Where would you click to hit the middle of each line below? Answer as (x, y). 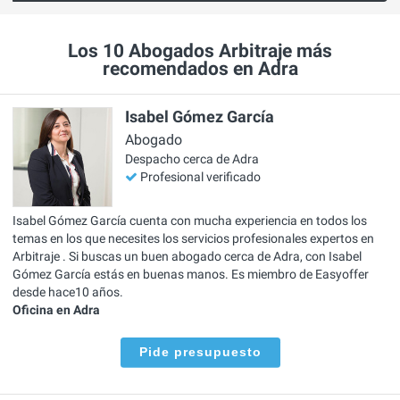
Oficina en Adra (56, 309)
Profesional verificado (200, 177)
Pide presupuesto (200, 351)
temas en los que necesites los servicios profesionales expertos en (193, 238)
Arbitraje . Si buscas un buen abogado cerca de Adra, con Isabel (187, 256)
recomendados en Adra (200, 69)
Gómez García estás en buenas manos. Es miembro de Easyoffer (191, 274)
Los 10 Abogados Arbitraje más (200, 51)
